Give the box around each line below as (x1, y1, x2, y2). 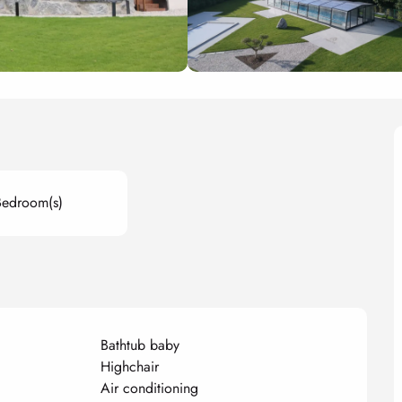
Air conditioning (100, 377, 199, 398)
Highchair (100, 355, 160, 377)
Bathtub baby (100, 334, 180, 355)
